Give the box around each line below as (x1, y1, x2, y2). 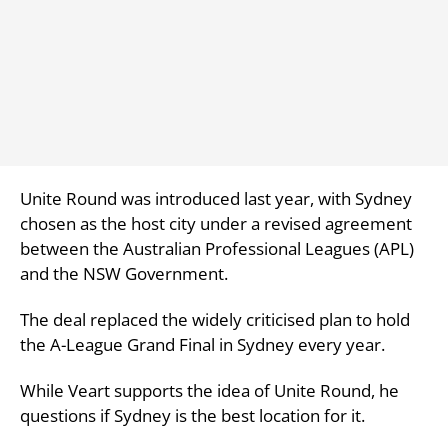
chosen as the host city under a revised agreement (20, 211, 412, 235)
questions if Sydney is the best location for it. (20, 403, 365, 427)
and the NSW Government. (20, 261, 228, 285)
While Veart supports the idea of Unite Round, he (20, 378, 399, 402)
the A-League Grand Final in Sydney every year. (20, 332, 385, 356)
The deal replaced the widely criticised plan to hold (20, 307, 410, 331)
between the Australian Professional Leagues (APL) (20, 236, 414, 260)
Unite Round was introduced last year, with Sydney (20, 186, 412, 210)
